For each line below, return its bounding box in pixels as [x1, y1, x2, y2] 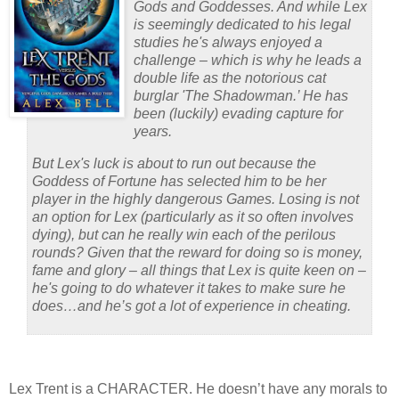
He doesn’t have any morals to [196, 381, 387, 397]
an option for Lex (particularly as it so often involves [32, 208, 354, 224]
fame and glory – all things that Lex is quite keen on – [32, 262, 366, 278]
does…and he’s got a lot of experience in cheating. [32, 297, 351, 313]
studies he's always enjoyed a [134, 34, 322, 50]
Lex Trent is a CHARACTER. [9, 381, 192, 397]
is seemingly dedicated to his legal [134, 16, 351, 32]
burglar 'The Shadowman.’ [134, 87, 299, 103]
